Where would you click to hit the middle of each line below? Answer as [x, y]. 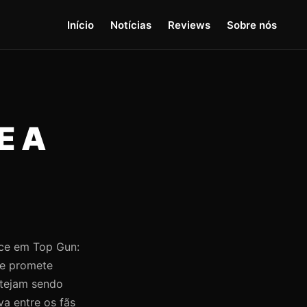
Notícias [131, 25]
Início [81, 25]
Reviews [189, 25]
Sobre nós [252, 25]
